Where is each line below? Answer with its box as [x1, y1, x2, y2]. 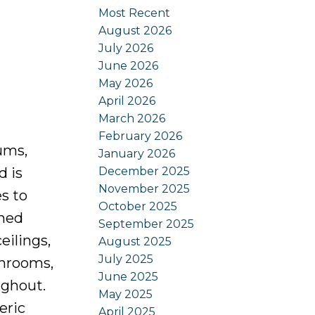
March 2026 [98, 111, 166, 125]
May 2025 [98, 287, 153, 301]
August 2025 [98, 234, 172, 248]
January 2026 [98, 146, 176, 160]
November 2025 [98, 181, 191, 195]
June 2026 [98, 58, 159, 72]
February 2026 [98, 129, 183, 143]
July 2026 [98, 41, 154, 55]
